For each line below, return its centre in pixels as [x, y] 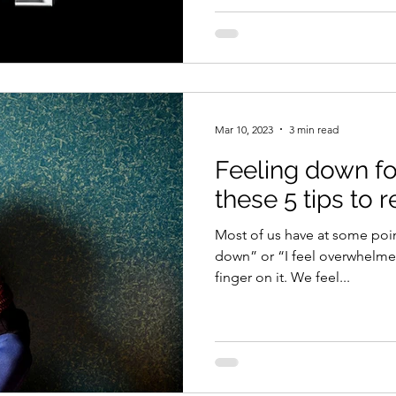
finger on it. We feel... [282, 277]
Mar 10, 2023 [244, 129]
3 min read [314, 129]
